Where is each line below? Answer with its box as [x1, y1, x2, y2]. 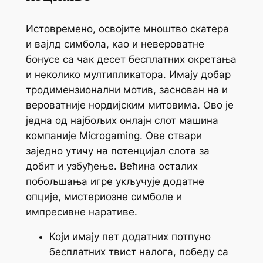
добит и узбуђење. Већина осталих [25, 160, 198, 172]
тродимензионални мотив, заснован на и [25, 83, 228, 96]
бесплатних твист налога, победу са [49, 246, 228, 258]
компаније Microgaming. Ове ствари [25, 129, 202, 141]
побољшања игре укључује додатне [25, 175, 204, 187]
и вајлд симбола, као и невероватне [25, 38, 204, 50]
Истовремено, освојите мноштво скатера [25, 22, 229, 35]
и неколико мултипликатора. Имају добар [25, 68, 231, 80]
